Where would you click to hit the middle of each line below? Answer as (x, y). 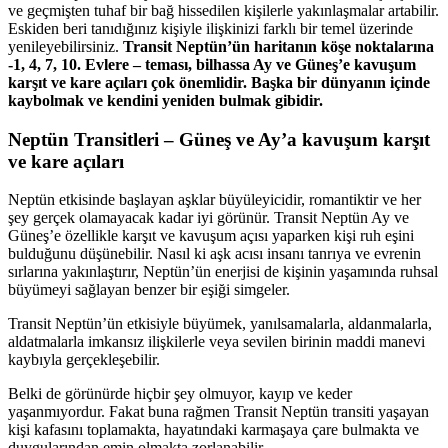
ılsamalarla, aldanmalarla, (352, 324)
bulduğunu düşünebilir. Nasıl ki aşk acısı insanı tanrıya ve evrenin (214, 254)
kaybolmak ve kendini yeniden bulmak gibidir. (165, 100)
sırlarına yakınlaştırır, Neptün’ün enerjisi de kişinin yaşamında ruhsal (223, 272)
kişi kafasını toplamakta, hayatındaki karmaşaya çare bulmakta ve (213, 430)
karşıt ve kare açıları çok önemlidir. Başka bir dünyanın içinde (219, 82)
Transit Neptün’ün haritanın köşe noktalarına (278, 46)
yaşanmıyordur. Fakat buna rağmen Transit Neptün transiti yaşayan (218, 412)
